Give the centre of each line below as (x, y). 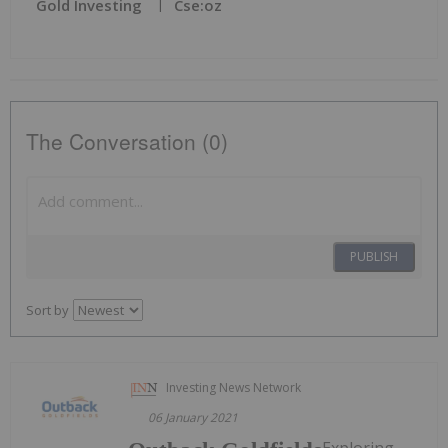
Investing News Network (234, 387)
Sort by (47, 309)
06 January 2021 (193, 417)
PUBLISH (374, 256)
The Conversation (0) (127, 140)
